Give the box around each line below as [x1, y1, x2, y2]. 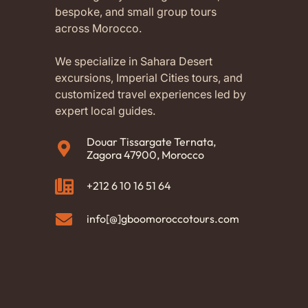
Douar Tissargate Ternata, [87, 134, 217, 148]
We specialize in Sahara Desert [55, 54, 212, 68]
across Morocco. [55, 21, 142, 35]
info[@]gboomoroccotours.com [87, 212, 240, 226]
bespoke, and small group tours [55, 4, 217, 19]
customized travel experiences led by [55, 87, 246, 101]
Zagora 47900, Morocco [87, 147, 205, 162]
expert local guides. [55, 103, 155, 118]
